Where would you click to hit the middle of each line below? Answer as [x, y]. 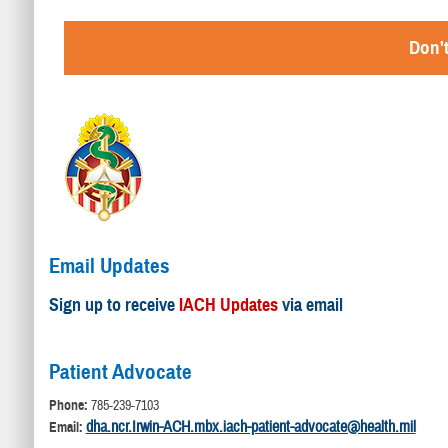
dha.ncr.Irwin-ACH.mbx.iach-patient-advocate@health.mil [250, 427]
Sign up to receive [113, 305]
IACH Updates [228, 305]
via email [310, 305]
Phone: [68, 406]
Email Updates [109, 265]
